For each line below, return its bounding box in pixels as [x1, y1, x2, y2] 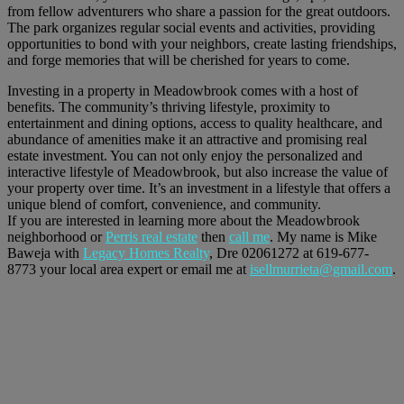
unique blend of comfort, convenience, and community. [7, 197, 321, 213]
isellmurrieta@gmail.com [250, 262, 392, 278]
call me [229, 229, 270, 245]
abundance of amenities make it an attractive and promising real [7, 132, 367, 148]
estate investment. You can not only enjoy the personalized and [7, 148, 363, 164]
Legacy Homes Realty [83, 245, 209, 262]
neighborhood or [7, 229, 106, 245]
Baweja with [7, 245, 83, 262]
